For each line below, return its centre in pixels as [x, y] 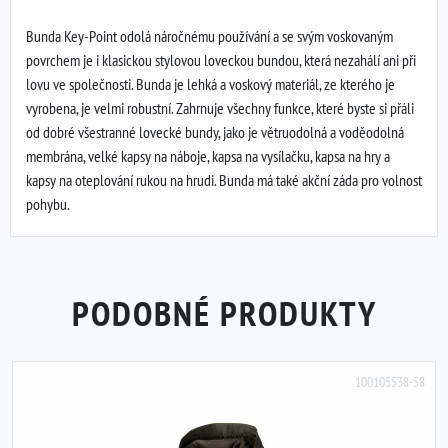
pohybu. [48, 204]
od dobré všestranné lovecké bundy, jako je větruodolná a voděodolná [215, 132]
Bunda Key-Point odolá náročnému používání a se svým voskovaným [209, 36]
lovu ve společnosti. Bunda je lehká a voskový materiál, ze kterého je [210, 84]
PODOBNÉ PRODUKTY [224, 313]
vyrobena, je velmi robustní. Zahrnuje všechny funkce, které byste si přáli [220, 108]
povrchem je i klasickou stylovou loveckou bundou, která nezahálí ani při [221, 60]
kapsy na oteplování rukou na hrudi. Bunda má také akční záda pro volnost [224, 180]
